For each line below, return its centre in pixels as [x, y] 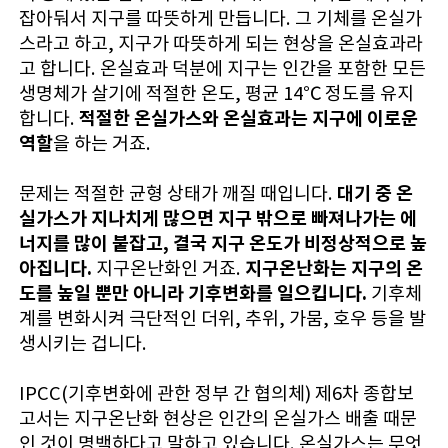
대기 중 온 [374, 192]
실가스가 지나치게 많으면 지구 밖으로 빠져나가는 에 [217, 217]
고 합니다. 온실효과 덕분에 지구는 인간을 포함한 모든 [222, 68]
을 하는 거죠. [101, 143]
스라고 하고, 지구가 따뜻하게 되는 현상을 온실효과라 [220, 43]
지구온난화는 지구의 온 [333, 267]
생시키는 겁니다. [82, 343]
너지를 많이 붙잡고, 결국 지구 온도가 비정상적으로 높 [222, 242]
